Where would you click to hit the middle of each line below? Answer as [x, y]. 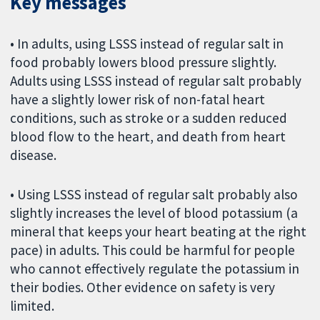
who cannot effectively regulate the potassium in [155, 268]
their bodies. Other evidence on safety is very [143, 287]
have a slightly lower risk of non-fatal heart [138, 99]
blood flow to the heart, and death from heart [148, 136]
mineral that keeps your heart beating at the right [159, 231]
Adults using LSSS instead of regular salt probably [156, 80]
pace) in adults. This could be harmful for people [153, 250]
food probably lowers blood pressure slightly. [144, 62]
